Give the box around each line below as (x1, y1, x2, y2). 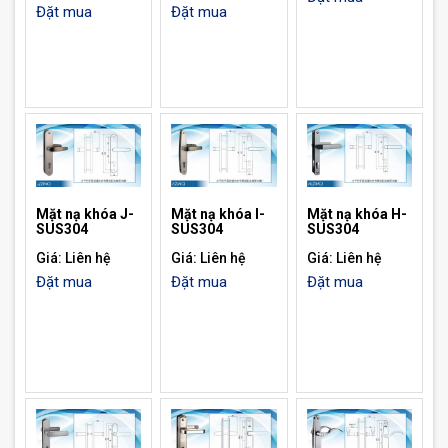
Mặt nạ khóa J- (36, 206, 134, 223)
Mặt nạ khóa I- (171, 206, 266, 223)
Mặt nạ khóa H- (306, 206, 407, 223)
